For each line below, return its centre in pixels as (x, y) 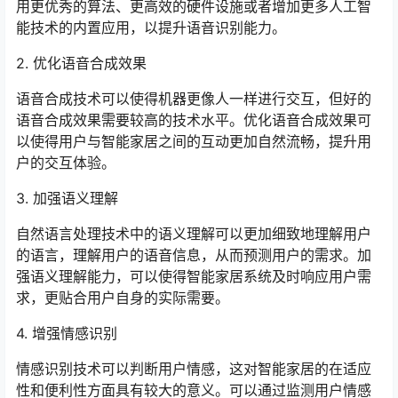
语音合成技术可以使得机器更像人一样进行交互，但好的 (194, 99)
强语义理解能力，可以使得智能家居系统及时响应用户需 (194, 276)
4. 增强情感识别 (67, 333)
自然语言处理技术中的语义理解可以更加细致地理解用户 (194, 234)
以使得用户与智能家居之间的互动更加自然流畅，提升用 (194, 141)
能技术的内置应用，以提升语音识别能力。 (151, 28)
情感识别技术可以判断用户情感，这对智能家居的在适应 (194, 369)
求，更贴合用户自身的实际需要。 (123, 298)
